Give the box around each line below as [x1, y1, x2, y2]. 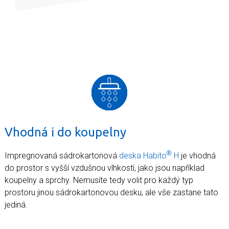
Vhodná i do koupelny [5, 125, 126, 139]
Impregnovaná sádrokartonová [5, 150, 119, 161]
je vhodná [179, 150, 216, 161]
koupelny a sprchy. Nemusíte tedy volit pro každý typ [5, 175, 193, 185]
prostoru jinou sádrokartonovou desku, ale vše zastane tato [5, 187, 218, 197]
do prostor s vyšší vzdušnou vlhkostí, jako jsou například [5, 163, 204, 173]
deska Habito [119, 150, 167, 161]
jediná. [5, 199, 28, 210]
